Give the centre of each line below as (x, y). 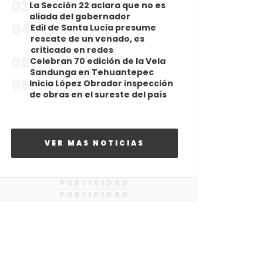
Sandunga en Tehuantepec (92, 72)
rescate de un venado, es (87, 39)
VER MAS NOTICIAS (95, 143)
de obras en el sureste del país (98, 95)
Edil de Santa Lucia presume (93, 28)
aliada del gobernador (80, 16)
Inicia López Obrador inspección (101, 83)
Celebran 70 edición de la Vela (98, 61)
